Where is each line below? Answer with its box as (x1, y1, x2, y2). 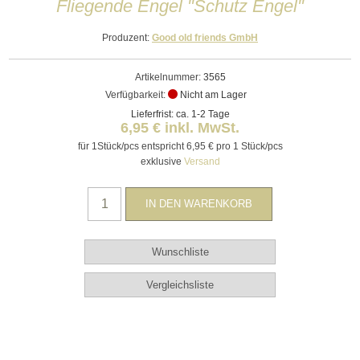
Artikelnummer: (134, 71, 201, 83)
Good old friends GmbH (152, 31, 258, 43)
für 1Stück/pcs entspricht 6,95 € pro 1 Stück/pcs (77, 140, 283, 152)
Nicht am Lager (180, 88, 247, 100)
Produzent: (102, 31, 149, 43)
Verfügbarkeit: (105, 88, 166, 100)
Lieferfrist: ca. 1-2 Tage (130, 108, 230, 120)
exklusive (140, 155, 184, 167)
